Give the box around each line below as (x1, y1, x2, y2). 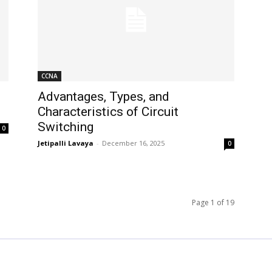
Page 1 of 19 (192, 197, 234, 208)
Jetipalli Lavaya (38, 138, 93, 148)
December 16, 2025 (102, 138, 165, 148)
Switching (38, 119, 93, 134)
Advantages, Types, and (38, 89, 169, 104)
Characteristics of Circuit (38, 104, 178, 119)
